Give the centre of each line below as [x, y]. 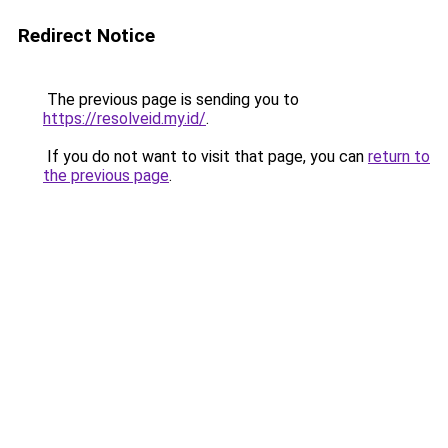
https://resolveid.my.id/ [124, 118]
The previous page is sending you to [171, 99]
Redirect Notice [86, 35]
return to [399, 156]
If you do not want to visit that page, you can [205, 156]
